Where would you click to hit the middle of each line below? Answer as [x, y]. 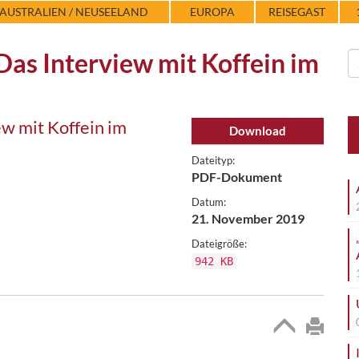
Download [258, 131]
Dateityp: [213, 160]
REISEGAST [297, 12]
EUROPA [212, 12]
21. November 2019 [248, 218]
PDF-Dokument [237, 177]
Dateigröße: [219, 244]
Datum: [209, 202]
